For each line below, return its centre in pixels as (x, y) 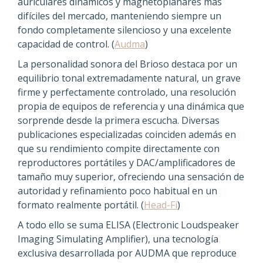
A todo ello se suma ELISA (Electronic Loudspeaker (128, 225)
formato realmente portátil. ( (81, 205)
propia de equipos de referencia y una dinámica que (131, 106)
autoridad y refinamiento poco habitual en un (117, 190)
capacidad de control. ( (66, 44)
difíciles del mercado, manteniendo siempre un (119, 16)
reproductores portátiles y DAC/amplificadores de (127, 162)
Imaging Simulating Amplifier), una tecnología (118, 239)
